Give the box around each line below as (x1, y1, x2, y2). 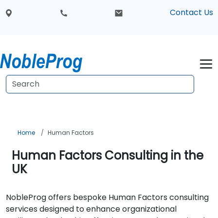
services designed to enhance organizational (6, 203, 177, 215)
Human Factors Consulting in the (12, 147, 203, 163)
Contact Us (169, 7, 213, 18)
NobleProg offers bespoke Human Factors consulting (6, 192, 209, 203)
